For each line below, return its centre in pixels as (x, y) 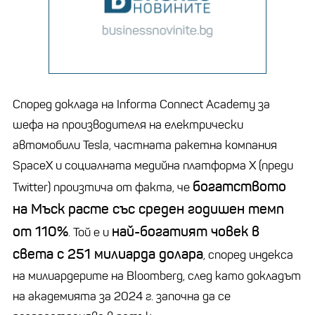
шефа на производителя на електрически (128, 124)
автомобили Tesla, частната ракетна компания (145, 145)
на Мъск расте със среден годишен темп (148, 209)
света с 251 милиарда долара (108, 254)
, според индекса (248, 255)
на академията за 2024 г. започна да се (122, 296)
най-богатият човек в (186, 231)
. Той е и (90, 232)
